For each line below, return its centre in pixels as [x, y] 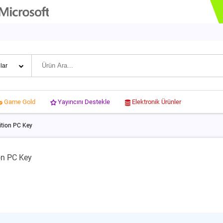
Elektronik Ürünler [157, 102]
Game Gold [20, 102]
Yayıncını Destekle [84, 102]
